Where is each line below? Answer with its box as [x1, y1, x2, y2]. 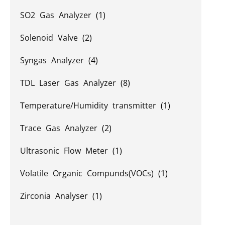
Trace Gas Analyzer [20, 123, 102, 134]
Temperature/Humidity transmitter [20, 100, 161, 111]
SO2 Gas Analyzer [20, 10, 96, 21]
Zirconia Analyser [20, 190, 92, 201]
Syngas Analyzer [20, 55, 88, 66]
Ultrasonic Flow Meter [20, 145, 113, 156]
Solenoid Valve [20, 32, 82, 43]
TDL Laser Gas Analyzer [20, 77, 121, 88]
